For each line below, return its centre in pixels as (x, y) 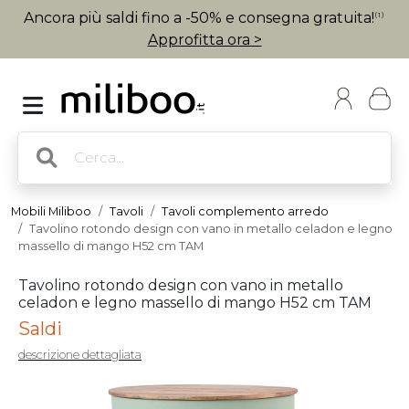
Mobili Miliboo (51, 211)
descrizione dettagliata (80, 355)
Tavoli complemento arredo (245, 211)
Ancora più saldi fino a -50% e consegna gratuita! (199, 18)
